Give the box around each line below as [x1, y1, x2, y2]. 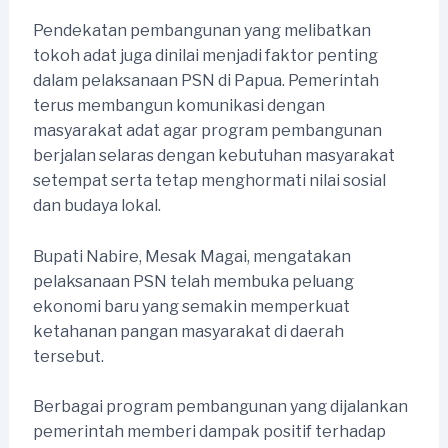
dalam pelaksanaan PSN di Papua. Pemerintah [32, 70, 379, 90]
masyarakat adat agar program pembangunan [32, 120, 382, 140]
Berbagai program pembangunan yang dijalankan [32, 397, 408, 417]
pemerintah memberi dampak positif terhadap [32, 422, 386, 442]
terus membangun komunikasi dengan [32, 95, 325, 115]
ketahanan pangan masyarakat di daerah [32, 321, 344, 341]
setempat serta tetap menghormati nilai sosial [32, 170, 386, 190]
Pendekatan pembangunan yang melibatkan [32, 20, 371, 40]
